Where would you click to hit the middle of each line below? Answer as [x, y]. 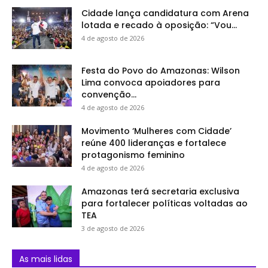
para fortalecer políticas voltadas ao [165, 203]
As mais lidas [46, 259]
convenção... [109, 94]
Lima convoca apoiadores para [151, 82]
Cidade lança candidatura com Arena [165, 13]
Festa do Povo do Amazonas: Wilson [161, 70]
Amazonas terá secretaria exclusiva [160, 191]
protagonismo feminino [133, 155]
